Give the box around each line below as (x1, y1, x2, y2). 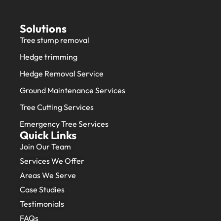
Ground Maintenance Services (20, 85, 125, 95)
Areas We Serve (20, 170, 76, 180)
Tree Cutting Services (20, 102, 94, 112)
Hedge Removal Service (20, 69, 104, 78)
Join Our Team (20, 142, 71, 151)
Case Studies (20, 184, 65, 194)
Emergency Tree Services (20, 119, 109, 129)
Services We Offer (20, 156, 84, 166)
